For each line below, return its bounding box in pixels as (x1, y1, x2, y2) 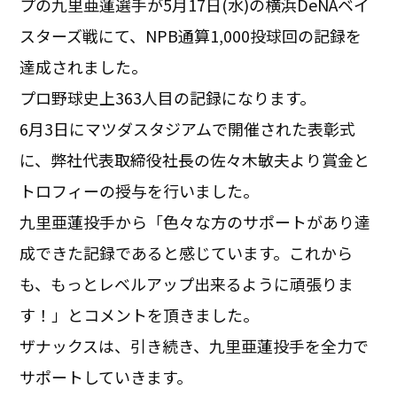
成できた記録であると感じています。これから (19, 240, 354, 264)
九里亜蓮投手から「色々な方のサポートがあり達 (19, 209, 371, 233)
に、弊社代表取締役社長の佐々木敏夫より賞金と (19, 147, 370, 171)
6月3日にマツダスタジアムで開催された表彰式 (19, 116, 356, 140)
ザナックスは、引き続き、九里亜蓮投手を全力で (19, 333, 370, 357)
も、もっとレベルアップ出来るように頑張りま (19, 271, 354, 295)
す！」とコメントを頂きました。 (19, 302, 260, 326)
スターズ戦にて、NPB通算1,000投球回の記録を (19, 23, 362, 47)
